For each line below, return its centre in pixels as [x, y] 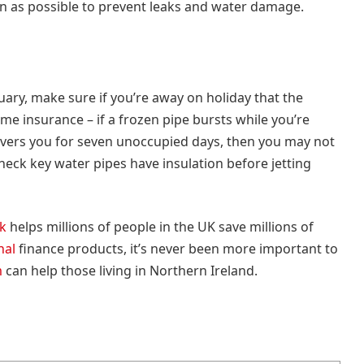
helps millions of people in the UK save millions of [160, 227]
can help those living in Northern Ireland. [130, 271]
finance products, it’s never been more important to [176, 249]
